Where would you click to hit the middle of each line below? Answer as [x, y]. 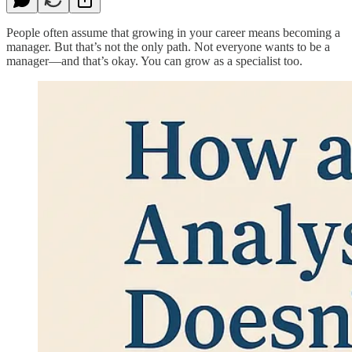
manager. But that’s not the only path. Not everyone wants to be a [168, 46]
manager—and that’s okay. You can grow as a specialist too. [154, 60]
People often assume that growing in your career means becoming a [173, 32]
